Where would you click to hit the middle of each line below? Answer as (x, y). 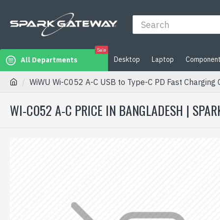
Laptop (163, 59)
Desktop (127, 59)
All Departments (49, 60)
